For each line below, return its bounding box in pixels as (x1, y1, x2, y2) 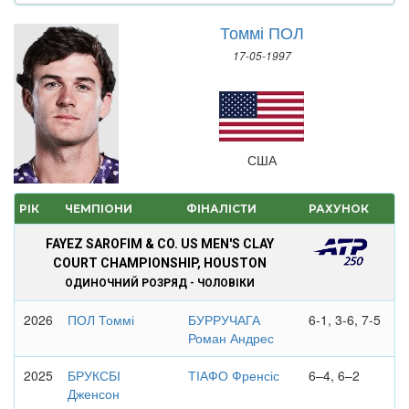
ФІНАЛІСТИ (186, 202, 257, 215)
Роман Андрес (187, 329, 274, 347)
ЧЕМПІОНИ (64, 202, 132, 215)
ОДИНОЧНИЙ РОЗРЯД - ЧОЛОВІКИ (64, 277, 255, 289)
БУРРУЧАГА (187, 310, 260, 329)
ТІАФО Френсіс (187, 366, 279, 384)
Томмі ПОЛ (219, 20, 304, 44)
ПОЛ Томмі (67, 310, 134, 329)
